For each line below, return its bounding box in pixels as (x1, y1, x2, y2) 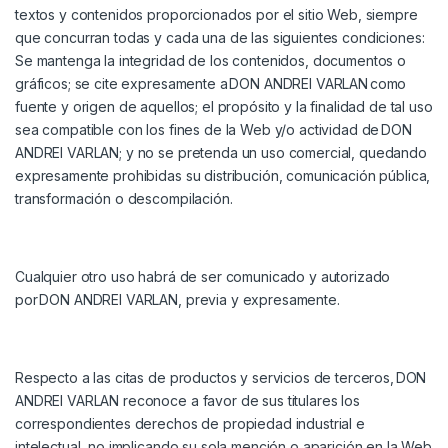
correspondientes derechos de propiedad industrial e (15, 415, 365, 433)
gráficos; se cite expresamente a (15, 75, 230, 93)
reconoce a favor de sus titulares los (119, 392, 360, 410)
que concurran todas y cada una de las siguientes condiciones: (15, 29, 425, 47)
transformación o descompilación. (15, 190, 233, 208)
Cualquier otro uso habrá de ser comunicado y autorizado (15, 268, 391, 286)
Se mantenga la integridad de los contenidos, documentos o (15, 52, 407, 70)
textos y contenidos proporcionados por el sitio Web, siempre (15, 6, 418, 24)
